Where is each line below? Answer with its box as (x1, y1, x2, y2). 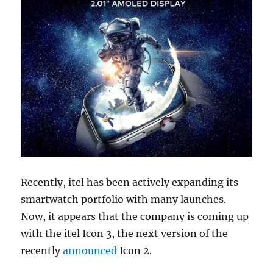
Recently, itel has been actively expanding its (21, 176, 239, 189)
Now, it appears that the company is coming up (21, 210, 249, 223)
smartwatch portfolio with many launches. (21, 193, 227, 206)
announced (63, 244, 118, 257)
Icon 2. (117, 244, 152, 257)
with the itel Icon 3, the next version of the (21, 227, 229, 240)
